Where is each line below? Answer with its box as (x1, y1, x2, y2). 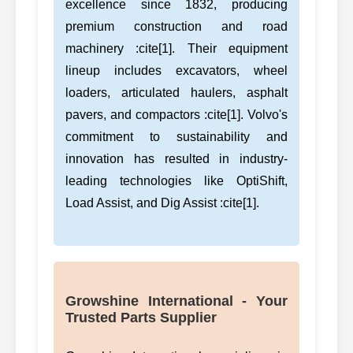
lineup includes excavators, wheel (65, 63, 288, 77)
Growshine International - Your (65, 292, 288, 309)
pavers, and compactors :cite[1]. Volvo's (65, 107, 288, 121)
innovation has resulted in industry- (65, 151, 288, 165)
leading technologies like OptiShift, (65, 173, 288, 188)
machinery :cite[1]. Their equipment (65, 41, 288, 55)
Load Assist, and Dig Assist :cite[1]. (65, 195, 259, 210)
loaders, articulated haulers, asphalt (65, 85, 288, 99)
